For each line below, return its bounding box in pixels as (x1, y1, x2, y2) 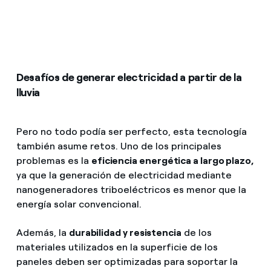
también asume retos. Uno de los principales (16, 140, 221, 152)
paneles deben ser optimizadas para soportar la (16, 256, 238, 268)
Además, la (16, 227, 69, 239)
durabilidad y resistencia (68, 227, 181, 239)
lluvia (16, 86, 40, 100)
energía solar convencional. (16, 198, 144, 211)
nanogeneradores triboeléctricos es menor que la (16, 184, 246, 196)
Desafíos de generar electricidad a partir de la (16, 71, 242, 85)
